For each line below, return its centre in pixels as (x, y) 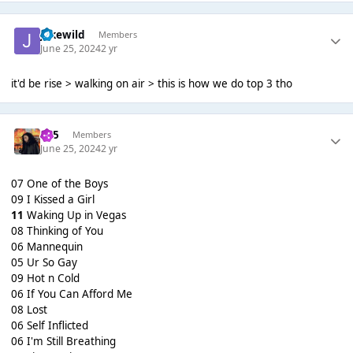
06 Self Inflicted (49, 326)
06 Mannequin (46, 247)
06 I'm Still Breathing (63, 342)
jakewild (63, 34)
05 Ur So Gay (44, 263)
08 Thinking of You (57, 231)
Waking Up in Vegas (76, 216)
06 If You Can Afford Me (71, 294)
